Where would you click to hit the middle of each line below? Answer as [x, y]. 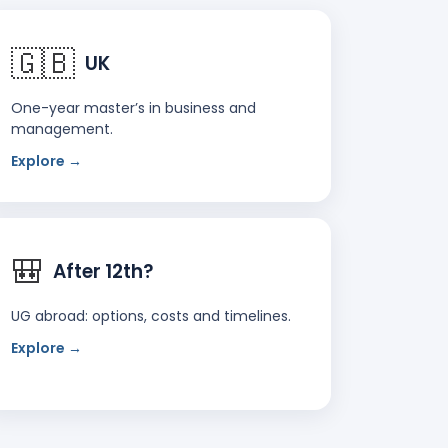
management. [62, 128]
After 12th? [103, 271]
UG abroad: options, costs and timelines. [151, 315]
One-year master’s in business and [133, 107]
